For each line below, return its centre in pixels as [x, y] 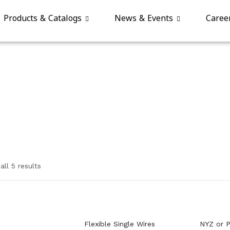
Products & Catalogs [44, 18]
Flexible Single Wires [120, 224]
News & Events [145, 18]
